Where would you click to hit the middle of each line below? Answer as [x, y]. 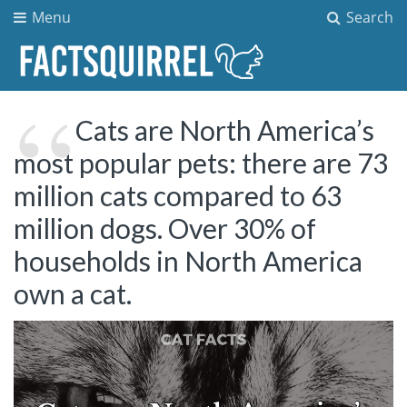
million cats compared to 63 [178, 195]
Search [368, 17]
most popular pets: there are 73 [201, 162]
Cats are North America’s [225, 129]
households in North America [188, 260]
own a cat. [73, 293]
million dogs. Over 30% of [165, 228]
